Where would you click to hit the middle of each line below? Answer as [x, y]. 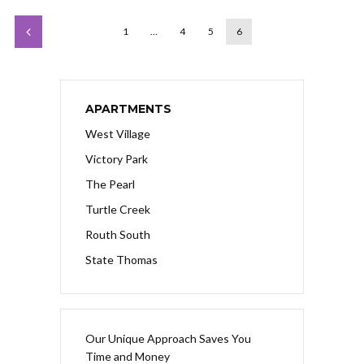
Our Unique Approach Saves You [168, 339]
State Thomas [121, 260]
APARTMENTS [128, 109]
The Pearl [110, 184]
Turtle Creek [118, 210]
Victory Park [117, 159]
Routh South [118, 235]
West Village [118, 134]
